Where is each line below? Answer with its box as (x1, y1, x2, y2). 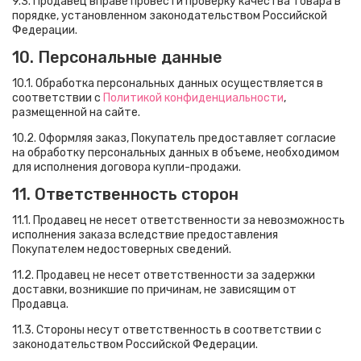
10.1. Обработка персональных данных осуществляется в (12, 77, 323, 90)
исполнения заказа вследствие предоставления (12, 228, 278, 242)
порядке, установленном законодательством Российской (12, 9, 327, 23)
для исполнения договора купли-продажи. (12, 160, 241, 174)
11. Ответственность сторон (12, 185, 239, 204)
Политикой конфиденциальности (103, 91, 284, 105)
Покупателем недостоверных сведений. (12, 243, 231, 256)
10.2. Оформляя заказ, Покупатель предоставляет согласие (12, 131, 336, 145)
